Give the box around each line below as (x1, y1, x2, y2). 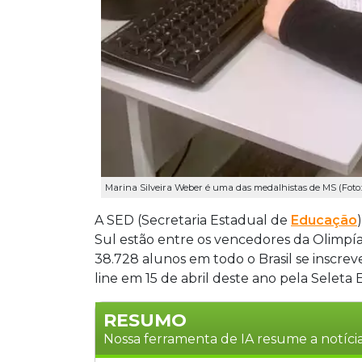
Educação (291, 213, 357, 229)
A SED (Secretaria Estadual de (95, 213, 291, 229)
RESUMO (103, 309, 187, 332)
